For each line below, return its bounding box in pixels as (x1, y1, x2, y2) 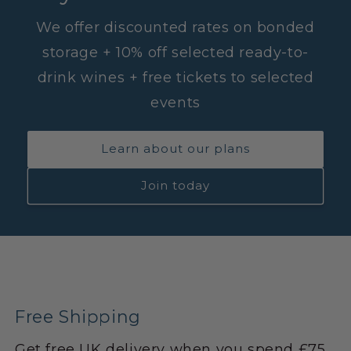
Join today (141, 178, 210, 194)
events (150, 93, 201, 111)
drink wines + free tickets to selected (37, 68, 314, 86)
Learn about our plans (101, 141, 250, 157)
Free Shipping (15, 306, 141, 327)
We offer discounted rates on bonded (36, 18, 315, 36)
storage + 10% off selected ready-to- (42, 43, 309, 61)
